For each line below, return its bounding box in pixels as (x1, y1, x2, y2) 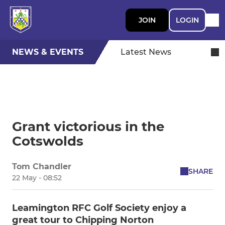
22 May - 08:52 (12, 173, 62, 182)
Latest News (121, 47, 171, 57)
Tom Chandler (12, 162, 71, 171)
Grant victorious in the (12, 119, 164, 135)
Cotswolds (12, 133, 83, 149)
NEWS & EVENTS (12, 47, 83, 57)
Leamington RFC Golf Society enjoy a (12, 202, 186, 213)
